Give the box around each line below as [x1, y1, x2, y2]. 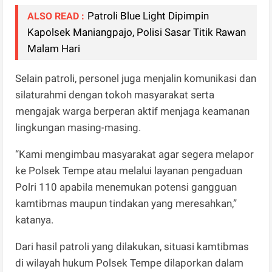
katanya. [15, 213, 54, 226]
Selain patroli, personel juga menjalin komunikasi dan [15, 72, 257, 84]
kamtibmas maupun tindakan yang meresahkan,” [15, 197, 237, 209]
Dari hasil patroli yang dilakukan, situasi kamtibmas [15, 240, 250, 253]
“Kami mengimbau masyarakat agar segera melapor [15, 148, 254, 160]
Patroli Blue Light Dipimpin [87, 9, 209, 22]
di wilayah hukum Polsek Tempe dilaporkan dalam [15, 256, 244, 269]
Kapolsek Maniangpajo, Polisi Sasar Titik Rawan [27, 25, 246, 38]
